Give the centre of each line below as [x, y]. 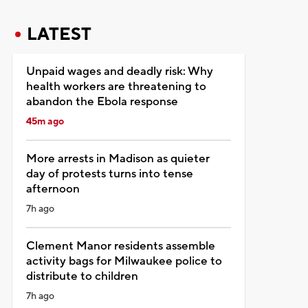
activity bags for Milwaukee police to [124, 261]
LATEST [59, 34]
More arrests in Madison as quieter [118, 158]
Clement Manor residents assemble [120, 246]
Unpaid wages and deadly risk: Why [119, 71]
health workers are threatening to [116, 86]
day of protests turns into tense [109, 174]
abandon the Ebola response [102, 101]
